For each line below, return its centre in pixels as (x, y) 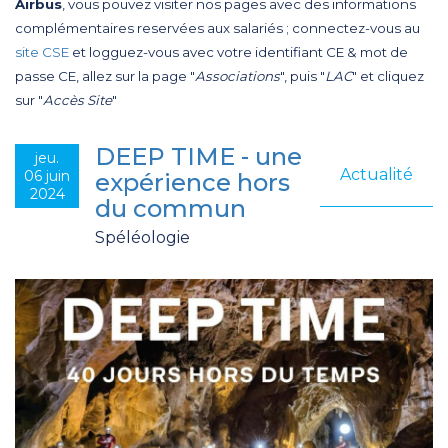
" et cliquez (388, 76)
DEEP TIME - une (198, 156)
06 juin (47, 176)
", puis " (302, 76)
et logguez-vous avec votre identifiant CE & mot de (238, 52)
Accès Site (77, 100)
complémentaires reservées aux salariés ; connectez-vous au (217, 28)
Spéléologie (142, 237)
